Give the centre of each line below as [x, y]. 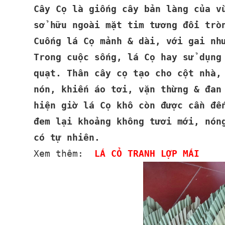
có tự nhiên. [67, 137]
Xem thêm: [64, 153]
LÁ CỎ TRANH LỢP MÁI [147, 153]
